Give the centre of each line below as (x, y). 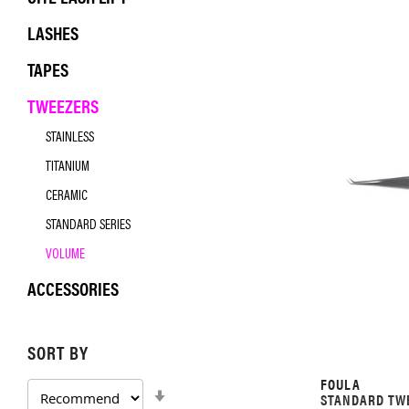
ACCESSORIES (73, 288)
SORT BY (58, 352)
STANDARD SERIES (88, 226)
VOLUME (65, 255)
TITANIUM (68, 168)
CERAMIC (67, 197)
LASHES (53, 32)
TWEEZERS (63, 105)
